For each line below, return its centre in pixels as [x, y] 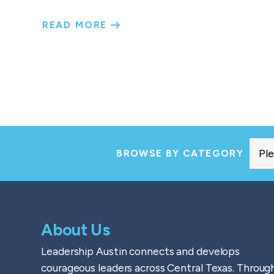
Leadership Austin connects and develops [141, 251]
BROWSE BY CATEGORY [180, 154]
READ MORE [76, 24]
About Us [76, 230]
